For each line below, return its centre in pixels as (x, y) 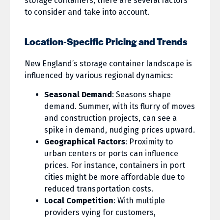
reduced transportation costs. (99, 189)
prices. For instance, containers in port (115, 165)
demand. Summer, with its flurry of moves (120, 107)
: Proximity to (149, 142)
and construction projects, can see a (110, 118)
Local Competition (79, 201)
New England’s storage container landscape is (108, 64)
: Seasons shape (141, 95)
